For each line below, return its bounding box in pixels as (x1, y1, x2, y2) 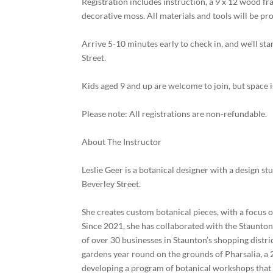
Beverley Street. (82, 179, 141, 189)
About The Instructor (82, 136, 162, 147)
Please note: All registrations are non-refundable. (82, 108, 268, 119)
